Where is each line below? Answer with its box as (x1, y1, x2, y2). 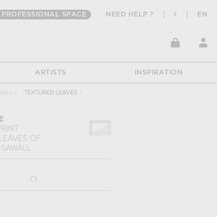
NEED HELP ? (106, 12, 154, 17)
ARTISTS (35, 70, 66, 76)
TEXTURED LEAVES (24, 90, 77, 96)
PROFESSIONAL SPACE (1, 12, 86, 17)
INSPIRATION (134, 70, 183, 76)
